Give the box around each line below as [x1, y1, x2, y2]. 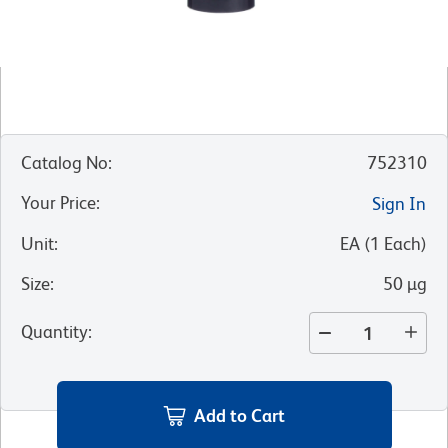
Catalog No [21, 152, 108, 174]
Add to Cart [194, 404, 285, 426]
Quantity [21, 321, 88, 343]
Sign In [372, 193, 426, 215]
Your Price [21, 192, 96, 214]
